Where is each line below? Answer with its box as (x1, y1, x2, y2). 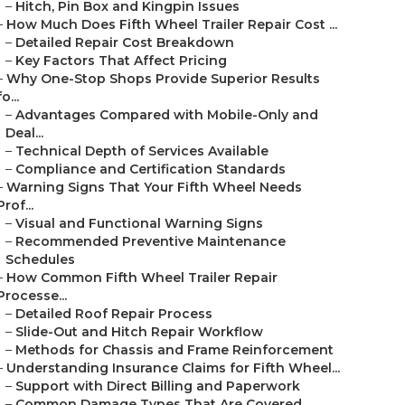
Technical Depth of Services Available (15, 143, 268, 159)
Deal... (5, 125, 43, 141)
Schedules (5, 251, 75, 268)
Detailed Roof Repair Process (15, 306, 212, 322)
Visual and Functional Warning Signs (15, 215, 263, 231)
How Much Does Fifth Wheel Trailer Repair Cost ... (6, 16, 337, 33)
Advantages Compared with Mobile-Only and (15, 107, 318, 123)
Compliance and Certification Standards (15, 161, 286, 177)
